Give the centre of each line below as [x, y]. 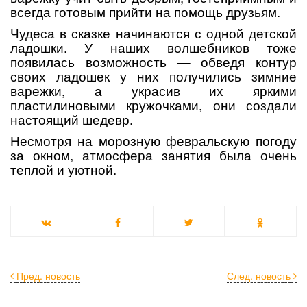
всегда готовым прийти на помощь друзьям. [145, 12]
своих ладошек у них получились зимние [153, 76]
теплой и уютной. [63, 170]
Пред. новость [48, 276]
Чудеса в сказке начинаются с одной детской [153, 33]
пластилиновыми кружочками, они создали [153, 105]
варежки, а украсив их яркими [153, 91]
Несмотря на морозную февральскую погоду [153, 141]
